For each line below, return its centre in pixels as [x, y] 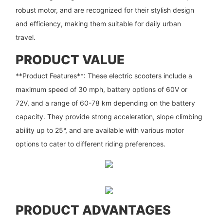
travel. [25, 37]
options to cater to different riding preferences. [90, 144]
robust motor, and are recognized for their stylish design [105, 10]
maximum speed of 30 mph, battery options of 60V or [101, 89]
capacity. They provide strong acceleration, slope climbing [109, 116]
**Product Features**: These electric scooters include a [104, 75]
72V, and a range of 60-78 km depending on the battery [105, 103]
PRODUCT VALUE [70, 60]
